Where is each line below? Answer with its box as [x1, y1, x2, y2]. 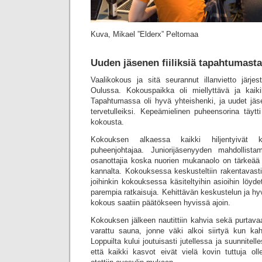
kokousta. [91, 118, 124, 126]
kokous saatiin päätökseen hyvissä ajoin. [91, 198, 230, 207]
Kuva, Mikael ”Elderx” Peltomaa [91, 30, 198, 39]
